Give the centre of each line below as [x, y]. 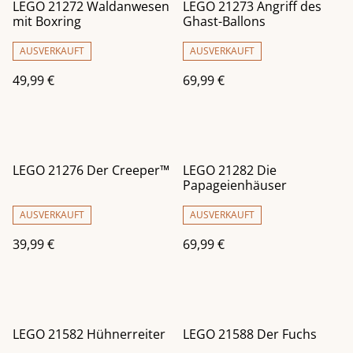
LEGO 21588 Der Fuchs [250, 334]
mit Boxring [47, 22]
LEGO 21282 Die [230, 171]
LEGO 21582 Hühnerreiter [89, 334]
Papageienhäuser [235, 186]
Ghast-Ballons [224, 22]
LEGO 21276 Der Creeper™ [91, 171]
